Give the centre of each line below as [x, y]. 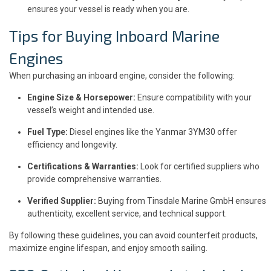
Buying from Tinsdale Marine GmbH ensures [181, 201]
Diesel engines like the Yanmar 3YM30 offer [152, 132]
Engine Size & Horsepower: [81, 97]
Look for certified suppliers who [199, 166]
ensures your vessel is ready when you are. [108, 9]
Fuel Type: [47, 132]
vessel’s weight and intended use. [91, 110]
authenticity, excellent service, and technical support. [127, 213]
